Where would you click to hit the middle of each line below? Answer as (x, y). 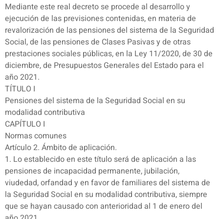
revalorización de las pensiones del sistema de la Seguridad (109, 31)
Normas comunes (36, 136)
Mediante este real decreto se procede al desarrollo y (98, 7)
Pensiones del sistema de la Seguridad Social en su (95, 101)
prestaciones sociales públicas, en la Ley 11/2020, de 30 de (109, 54)
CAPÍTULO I (25, 124)
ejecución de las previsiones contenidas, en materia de (100, 19)
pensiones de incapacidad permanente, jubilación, (92, 171)
